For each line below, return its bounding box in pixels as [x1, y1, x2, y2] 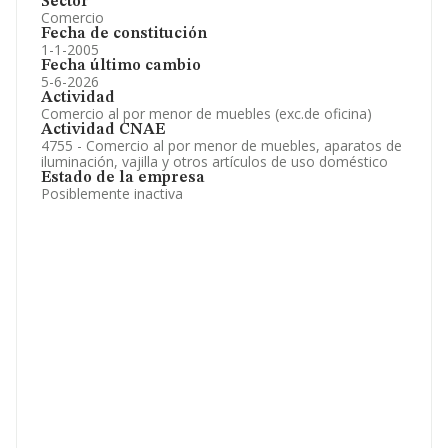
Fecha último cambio [41, 58, 201, 74]
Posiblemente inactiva [41, 184, 183, 203]
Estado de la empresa [41, 170, 205, 186]
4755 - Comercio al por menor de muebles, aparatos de [41, 136, 402, 155]
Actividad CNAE [41, 122, 165, 138]
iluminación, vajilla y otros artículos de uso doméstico [41, 152, 388, 171]
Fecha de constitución [41, 26, 207, 42]
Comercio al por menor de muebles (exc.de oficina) [41, 104, 372, 123]
